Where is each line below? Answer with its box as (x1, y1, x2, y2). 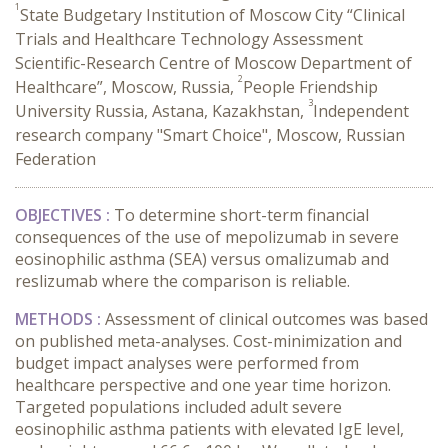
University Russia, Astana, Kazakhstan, (15, 100, 308, 122)
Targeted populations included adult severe (15, 396, 342, 418)
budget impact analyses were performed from (15, 352, 359, 374)
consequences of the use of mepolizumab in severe (15, 226, 399, 248)
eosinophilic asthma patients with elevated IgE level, (15, 418, 404, 440)
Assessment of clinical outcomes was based (105, 308, 428, 330)
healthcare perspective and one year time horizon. (15, 374, 391, 396)
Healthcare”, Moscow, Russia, (15, 76, 238, 98)
